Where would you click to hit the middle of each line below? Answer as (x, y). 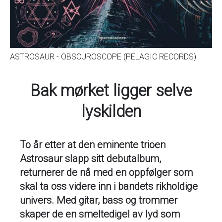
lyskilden (111, 111)
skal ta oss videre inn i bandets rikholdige (109, 186)
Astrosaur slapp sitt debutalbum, (90, 159)
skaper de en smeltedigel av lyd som (100, 214)
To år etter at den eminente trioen (93, 145)
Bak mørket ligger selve (111, 91)
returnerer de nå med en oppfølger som (106, 172)
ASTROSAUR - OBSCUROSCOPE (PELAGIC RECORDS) (103, 57)
